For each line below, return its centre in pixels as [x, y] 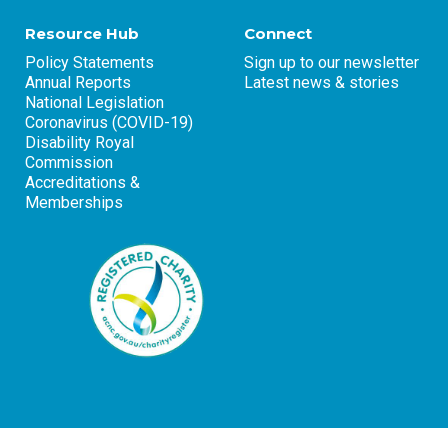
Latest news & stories [321, 82]
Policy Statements [89, 62]
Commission [69, 162]
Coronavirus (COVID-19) [109, 122]
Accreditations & [82, 182]
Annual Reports [78, 82]
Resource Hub [82, 33]
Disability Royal [79, 142]
